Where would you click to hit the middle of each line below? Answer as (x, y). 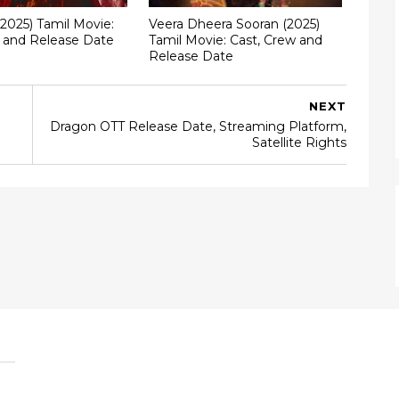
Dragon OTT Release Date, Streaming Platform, (198, 126)
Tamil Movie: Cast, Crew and (235, 40)
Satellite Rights (299, 142)
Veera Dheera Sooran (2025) (234, 24)
